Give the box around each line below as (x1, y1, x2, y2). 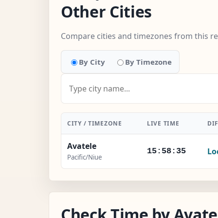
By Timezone (125, 56, 172, 67)
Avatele (67, 140, 96, 151)
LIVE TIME (147, 119, 180, 127)
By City (79, 56, 105, 67)
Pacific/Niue (67, 152, 102, 162)
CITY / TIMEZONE (67, 119, 122, 127)
